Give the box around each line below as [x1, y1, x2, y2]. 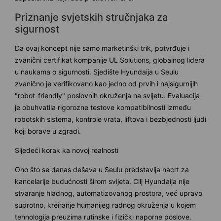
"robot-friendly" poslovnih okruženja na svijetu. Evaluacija [15, 91, 200, 100]
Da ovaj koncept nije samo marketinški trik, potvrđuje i [15, 43, 189, 52]
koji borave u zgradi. [15, 126, 81, 135]
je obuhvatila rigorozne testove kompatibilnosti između [15, 103, 191, 111]
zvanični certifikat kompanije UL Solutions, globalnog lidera [15, 55, 205, 64]
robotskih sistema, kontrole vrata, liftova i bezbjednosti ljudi [15, 114, 206, 123]
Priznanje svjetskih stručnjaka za [15, 11, 168, 23]
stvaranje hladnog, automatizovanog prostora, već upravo [15, 188, 202, 197]
